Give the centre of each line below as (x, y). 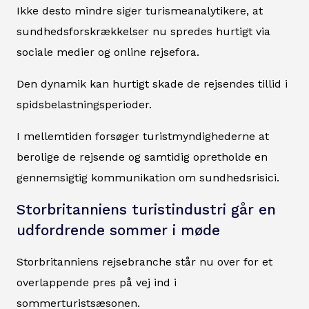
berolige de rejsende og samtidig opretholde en (142, 157)
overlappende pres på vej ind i (97, 282)
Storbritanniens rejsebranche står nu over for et (144, 261)
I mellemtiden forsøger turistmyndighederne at (143, 136)
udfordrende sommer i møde (118, 230)
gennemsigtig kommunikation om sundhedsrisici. (148, 177)
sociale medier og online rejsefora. (108, 52)
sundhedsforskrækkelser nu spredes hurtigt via (143, 31)
